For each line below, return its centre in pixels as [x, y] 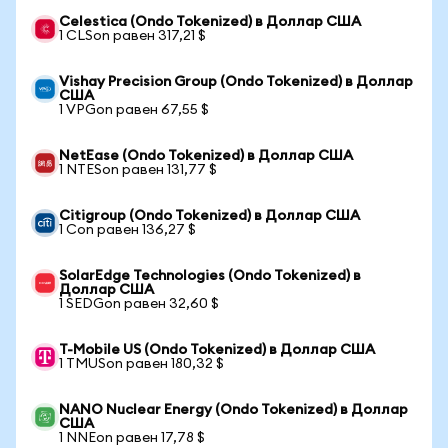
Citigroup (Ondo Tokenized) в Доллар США [209, 216]
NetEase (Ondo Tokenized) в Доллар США [206, 156]
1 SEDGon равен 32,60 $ [139, 304]
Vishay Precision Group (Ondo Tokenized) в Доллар [236, 82]
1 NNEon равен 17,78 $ [132, 438]
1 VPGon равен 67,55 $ [134, 110]
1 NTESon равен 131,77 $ [138, 170]
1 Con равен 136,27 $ [127, 230]
